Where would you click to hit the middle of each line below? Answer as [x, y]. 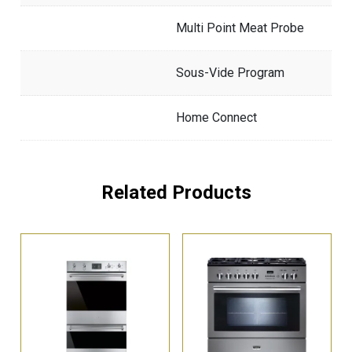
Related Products [176, 192]
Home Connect [216, 117]
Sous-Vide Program [230, 72]
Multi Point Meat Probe [240, 27]
